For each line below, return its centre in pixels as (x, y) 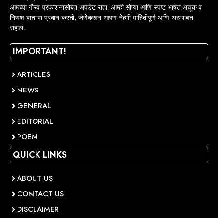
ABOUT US (35, 178)
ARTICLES (34, 75)
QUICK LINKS (40, 155)
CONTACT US (40, 194)
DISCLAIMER (38, 209)
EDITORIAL (35, 121)
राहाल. (18, 28)
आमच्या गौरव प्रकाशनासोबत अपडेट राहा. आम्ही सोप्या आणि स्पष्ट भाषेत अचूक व (106, 8)
